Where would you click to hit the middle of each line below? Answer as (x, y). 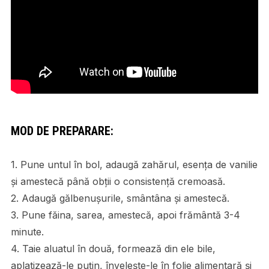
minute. (27, 231)
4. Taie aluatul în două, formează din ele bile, (113, 248)
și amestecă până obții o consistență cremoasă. (118, 181)
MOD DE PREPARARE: (62, 131)
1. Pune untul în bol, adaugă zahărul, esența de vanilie (134, 164)
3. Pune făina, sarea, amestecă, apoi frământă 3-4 (125, 215)
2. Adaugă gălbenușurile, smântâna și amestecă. (120, 198)
